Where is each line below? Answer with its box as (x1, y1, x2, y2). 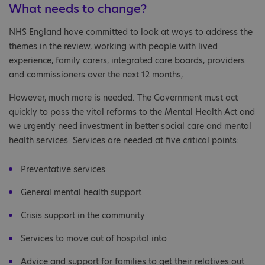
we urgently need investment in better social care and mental (9, 120, 251, 132)
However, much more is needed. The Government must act (9, 92, 238, 104)
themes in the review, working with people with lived (9, 40, 218, 53)
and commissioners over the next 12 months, (9, 69, 188, 81)
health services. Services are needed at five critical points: (9, 134, 244, 147)
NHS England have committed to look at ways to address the (9, 26, 253, 38)
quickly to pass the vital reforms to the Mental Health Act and (9, 106, 255, 118)
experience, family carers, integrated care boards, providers (9, 54, 245, 67)
